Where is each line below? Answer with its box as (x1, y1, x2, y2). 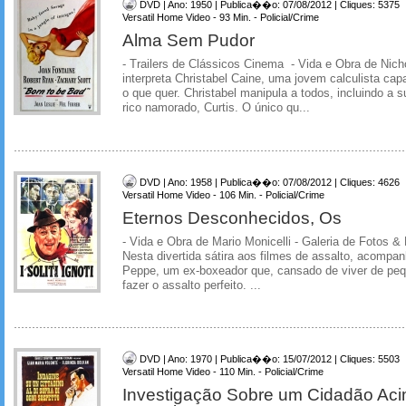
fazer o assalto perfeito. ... (122, 278, 261, 292)
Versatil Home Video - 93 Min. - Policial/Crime (122, 11, 319, 23)
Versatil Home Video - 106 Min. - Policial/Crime (122, 188, 324, 200)
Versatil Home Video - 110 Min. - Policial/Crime (122, 366, 324, 378)
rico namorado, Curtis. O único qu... (122, 101, 310, 114)
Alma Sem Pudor (122, 29, 255, 50)
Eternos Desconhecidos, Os (122, 207, 342, 227)
